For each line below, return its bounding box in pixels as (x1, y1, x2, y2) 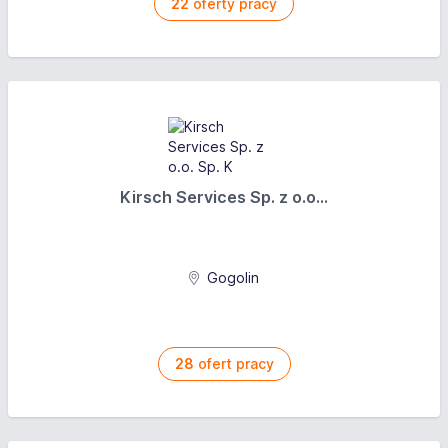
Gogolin (203, 269, 260, 286)
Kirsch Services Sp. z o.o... (120, 187, 328, 207)
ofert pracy (193, 355, 274, 372)
